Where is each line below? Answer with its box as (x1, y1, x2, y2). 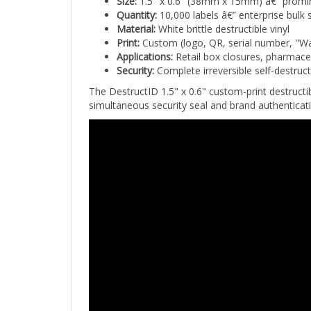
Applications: (117, 36, 173, 50)
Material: (117, 8, 155, 22)
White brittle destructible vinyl (155, 8, 289, 22)
